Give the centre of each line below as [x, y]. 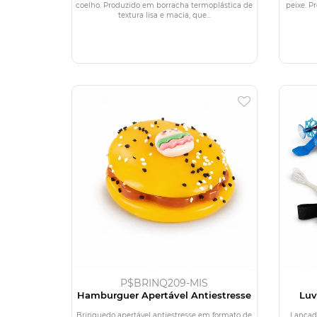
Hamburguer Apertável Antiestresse [165, 295]
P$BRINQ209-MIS [165, 283]
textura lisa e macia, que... [164, 15]
